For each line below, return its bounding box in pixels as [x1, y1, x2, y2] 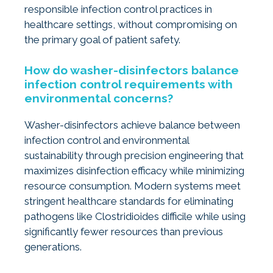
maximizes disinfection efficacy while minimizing [24, 164, 244, 177]
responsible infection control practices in [24, 3, 212, 16]
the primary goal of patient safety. [24, 34, 180, 46]
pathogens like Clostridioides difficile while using [24, 210, 246, 222]
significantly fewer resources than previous [24, 225, 223, 238]
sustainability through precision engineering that [24, 149, 244, 161]
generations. [24, 240, 82, 253]
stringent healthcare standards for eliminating [24, 194, 233, 207]
